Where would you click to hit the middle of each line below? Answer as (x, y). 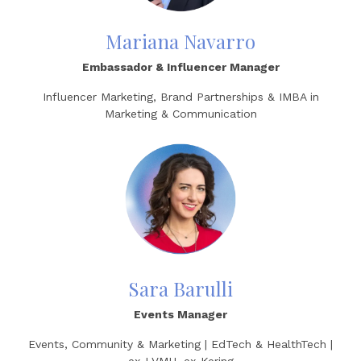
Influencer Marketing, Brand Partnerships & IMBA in (180, 97)
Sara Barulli (180, 288)
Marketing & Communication (180, 114)
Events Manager (180, 314)
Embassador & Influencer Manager (180, 67)
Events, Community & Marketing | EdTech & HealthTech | (180, 344)
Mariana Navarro (180, 41)
